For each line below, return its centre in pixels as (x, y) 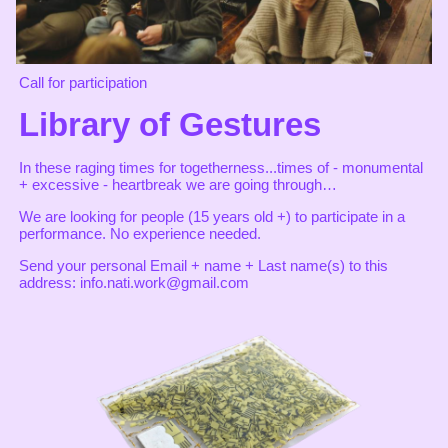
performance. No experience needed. (140, 234)
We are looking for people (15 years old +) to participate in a (212, 217)
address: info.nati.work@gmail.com (134, 283)
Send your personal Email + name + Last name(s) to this (203, 266)
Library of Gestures (170, 125)
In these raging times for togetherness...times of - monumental (221, 168)
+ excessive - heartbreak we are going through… (178, 185)
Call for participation (83, 83)
